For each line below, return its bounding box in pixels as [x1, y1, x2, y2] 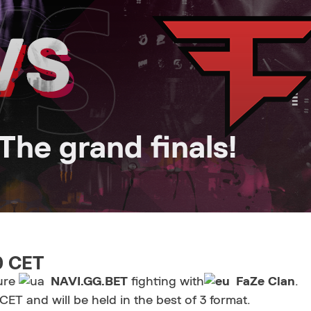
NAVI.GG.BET [51, 276, 128, 288]
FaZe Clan [233, 276, 295, 288]
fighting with [128, 276, 204, 288]
